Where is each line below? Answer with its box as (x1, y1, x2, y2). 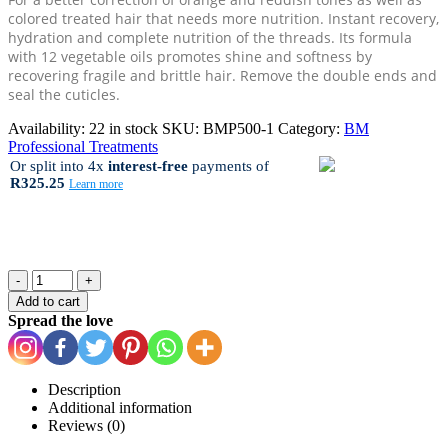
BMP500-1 (203, 119, 274, 137)
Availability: (8, 119, 89, 137)
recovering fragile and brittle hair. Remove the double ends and (8, 65, 437, 85)
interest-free (108, 157, 188, 174)
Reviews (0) (48, 416, 125, 434)
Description (48, 380, 121, 398)
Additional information (48, 398, 192, 416)
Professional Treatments (8, 137, 158, 155)
